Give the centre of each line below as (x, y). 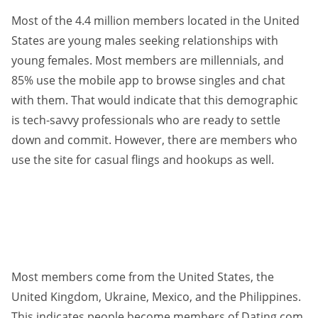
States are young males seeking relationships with (145, 41)
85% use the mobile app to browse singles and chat (148, 81)
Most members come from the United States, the (143, 277)
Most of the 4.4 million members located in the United (155, 21)
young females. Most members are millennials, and (148, 61)
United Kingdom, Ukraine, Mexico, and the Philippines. (156, 297)
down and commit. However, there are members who (154, 140)
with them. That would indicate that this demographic (155, 100)
